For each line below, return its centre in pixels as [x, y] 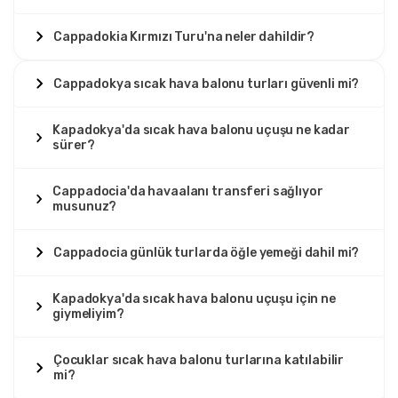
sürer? [74, 145]
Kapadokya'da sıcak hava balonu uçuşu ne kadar [202, 130]
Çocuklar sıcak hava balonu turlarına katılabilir [199, 360]
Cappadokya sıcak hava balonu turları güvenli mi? [207, 84]
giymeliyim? [88, 314]
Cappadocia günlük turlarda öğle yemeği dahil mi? [207, 252]
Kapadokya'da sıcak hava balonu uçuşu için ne [194, 298]
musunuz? [85, 206]
